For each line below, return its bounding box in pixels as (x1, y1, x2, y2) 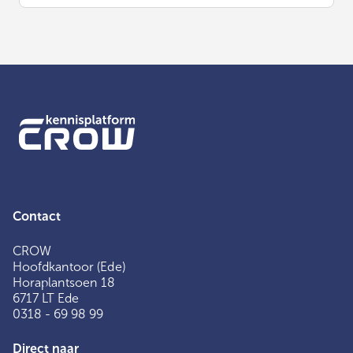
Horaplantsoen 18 (13, 274, 116, 290)
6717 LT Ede (13, 290, 80, 306)
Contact (13, 208, 61, 224)
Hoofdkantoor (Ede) (13, 258, 125, 274)
